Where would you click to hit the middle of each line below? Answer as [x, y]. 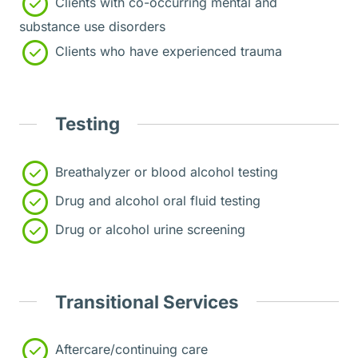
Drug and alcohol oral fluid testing [156, 201]
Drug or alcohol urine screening [148, 230]
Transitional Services [147, 301]
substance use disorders [92, 27]
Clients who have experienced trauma [167, 52]
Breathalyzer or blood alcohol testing [165, 172]
